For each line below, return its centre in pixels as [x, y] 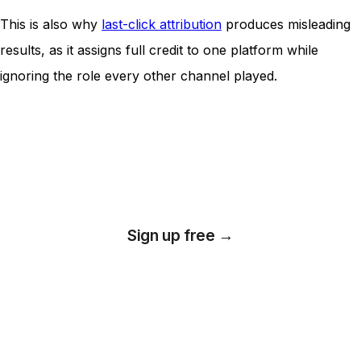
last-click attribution [162, 25]
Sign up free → [180, 235]
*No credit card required [180, 275]
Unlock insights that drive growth [180, 168]
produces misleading [286, 25]
